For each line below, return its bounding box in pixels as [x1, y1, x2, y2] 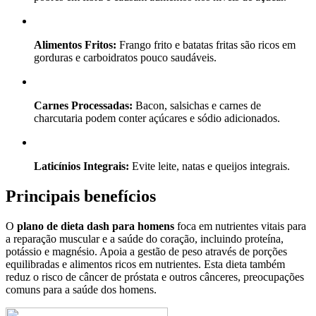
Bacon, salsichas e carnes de [133, 99, 261, 112]
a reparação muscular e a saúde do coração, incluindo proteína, [6, 233, 284, 245]
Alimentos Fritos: [34, 39, 116, 51]
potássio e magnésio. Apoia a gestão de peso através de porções [6, 245, 287, 258]
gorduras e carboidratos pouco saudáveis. [34, 51, 217, 64]
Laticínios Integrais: [34, 160, 129, 173]
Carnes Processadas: [34, 99, 133, 112]
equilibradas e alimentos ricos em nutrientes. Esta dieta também [6, 258, 285, 271]
